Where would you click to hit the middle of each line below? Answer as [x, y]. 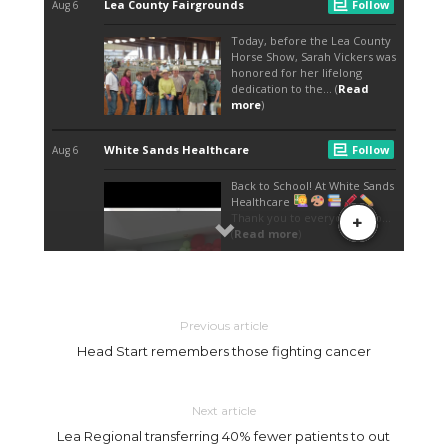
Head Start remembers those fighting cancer [223, 350]
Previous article [223, 325]
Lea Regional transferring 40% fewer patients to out [224, 435]
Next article [223, 410]
